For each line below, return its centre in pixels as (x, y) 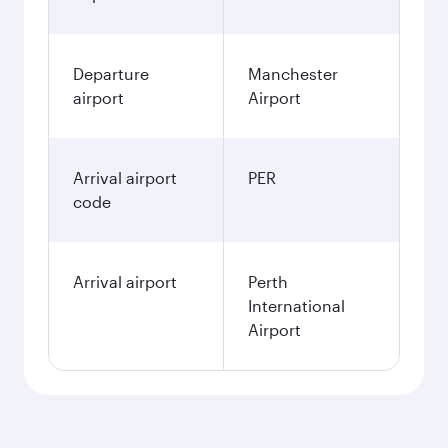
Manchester (293, 73)
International (296, 305)
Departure (111, 73)
